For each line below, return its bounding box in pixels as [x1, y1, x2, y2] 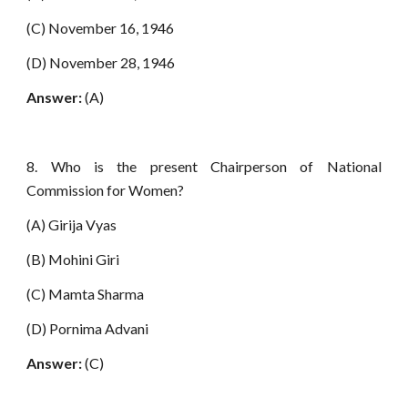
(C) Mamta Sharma [26, 285, 145, 302]
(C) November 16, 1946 [26, 19, 175, 36]
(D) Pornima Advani [26, 320, 149, 337]
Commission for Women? [26, 181, 185, 199]
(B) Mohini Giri [26, 250, 120, 268]
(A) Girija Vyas [26, 216, 117, 233]
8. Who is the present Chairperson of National [26, 158, 382, 175]
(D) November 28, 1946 [26, 54, 176, 71]
